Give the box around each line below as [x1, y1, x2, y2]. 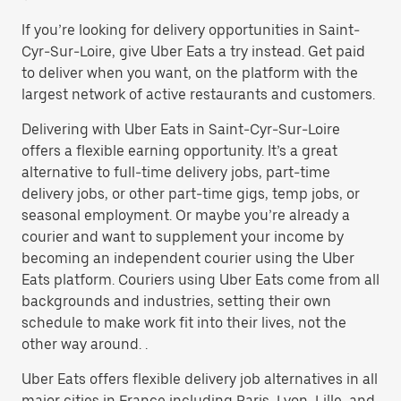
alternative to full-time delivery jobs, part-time [21, 164, 330, 181]
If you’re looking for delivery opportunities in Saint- [21, 21, 360, 38]
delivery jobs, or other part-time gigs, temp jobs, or [21, 185, 360, 202]
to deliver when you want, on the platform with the [21, 64, 358, 81]
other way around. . [21, 336, 148, 353]
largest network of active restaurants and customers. [21, 86, 375, 103]
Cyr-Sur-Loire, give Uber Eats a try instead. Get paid [21, 43, 365, 60]
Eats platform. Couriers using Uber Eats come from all [21, 271, 380, 288]
